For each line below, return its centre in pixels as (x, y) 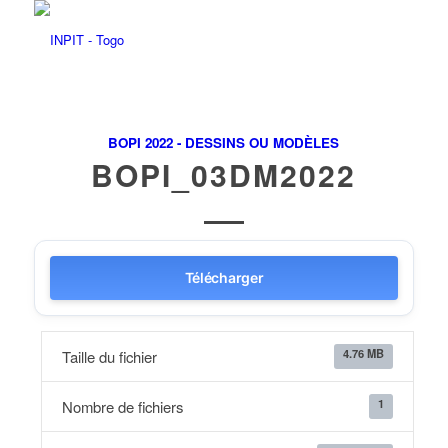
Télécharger (224, 277)
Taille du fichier (109, 356)
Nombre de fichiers (122, 406)
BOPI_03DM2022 (224, 174)
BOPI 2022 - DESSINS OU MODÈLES (224, 142)
